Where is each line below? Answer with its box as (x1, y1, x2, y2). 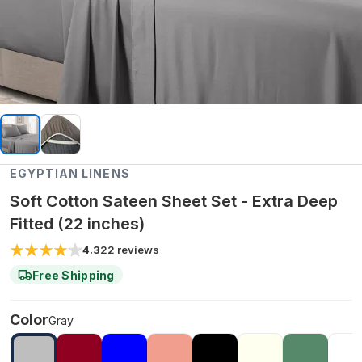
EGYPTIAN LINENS (10, 166, 130, 180)
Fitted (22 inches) (10, 214, 145, 234)
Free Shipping (32, 267, 115, 282)
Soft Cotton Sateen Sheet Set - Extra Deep (10, 192, 338, 211)
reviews (117, 243, 159, 256)
